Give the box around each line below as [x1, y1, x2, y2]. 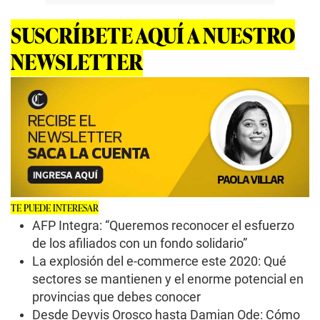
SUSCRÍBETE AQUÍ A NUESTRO [11, 19, 295, 50]
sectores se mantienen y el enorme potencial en [32, 271, 304, 287]
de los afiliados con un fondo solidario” [32, 236, 247, 251]
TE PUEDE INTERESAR [11, 201, 99, 215]
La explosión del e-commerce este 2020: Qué [32, 254, 286, 269]
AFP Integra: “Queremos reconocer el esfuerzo [32, 218, 294, 234]
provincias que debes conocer [32, 289, 201, 305]
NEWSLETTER [11, 45, 143, 76]
